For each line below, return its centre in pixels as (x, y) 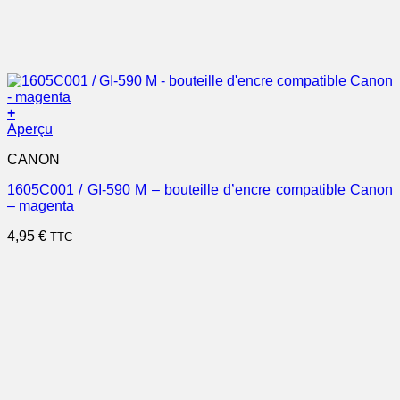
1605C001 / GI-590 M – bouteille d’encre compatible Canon (200, 189)
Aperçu (30, 129)
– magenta (41, 205)
